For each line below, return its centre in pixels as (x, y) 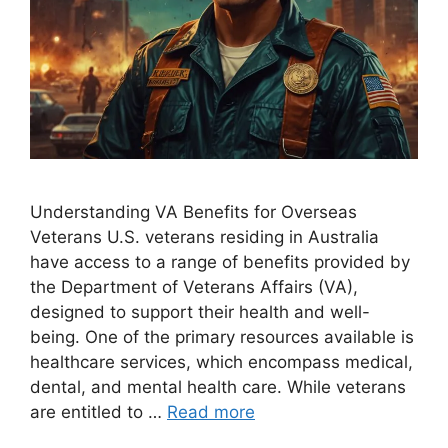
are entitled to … (98, 412)
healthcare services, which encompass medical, (221, 362)
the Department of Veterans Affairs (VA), (194, 287)
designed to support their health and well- (200, 312)
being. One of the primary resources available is (222, 337)
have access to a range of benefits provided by (220, 262)
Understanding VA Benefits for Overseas (193, 212)
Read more (211, 412)
